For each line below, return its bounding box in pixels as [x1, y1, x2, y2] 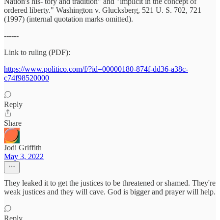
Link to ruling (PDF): [4, 48, 70, 57]
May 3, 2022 [4, 152, 44, 161]
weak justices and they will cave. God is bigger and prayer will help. [4, 188, 216, 196]
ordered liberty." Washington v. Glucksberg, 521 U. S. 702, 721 [4, 6, 201, 15]
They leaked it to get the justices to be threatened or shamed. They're [4, 179, 216, 188]
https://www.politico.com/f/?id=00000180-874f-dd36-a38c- [4, 65, 188, 74]
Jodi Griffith [4, 143, 42, 152]
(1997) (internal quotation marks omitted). [4, 15, 133, 24]
